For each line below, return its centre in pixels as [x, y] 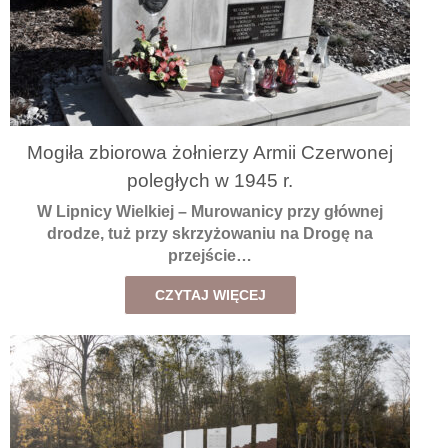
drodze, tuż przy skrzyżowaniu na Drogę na [210, 234]
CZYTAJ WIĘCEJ [210, 295]
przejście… [210, 256]
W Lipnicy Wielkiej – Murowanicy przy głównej [210, 212]
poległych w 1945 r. [210, 180]
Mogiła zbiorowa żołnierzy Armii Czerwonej [210, 152]
